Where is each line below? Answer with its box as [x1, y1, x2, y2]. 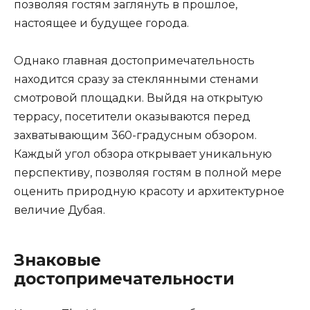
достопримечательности [14, 268, 235, 289]
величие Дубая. [14, 203, 105, 217]
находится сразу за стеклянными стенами [14, 72, 259, 86]
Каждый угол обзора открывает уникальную [14, 147, 272, 161]
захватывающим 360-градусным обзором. [14, 128, 257, 142]
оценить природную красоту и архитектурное [14, 184, 284, 198]
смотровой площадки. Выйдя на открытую [14, 91, 263, 104]
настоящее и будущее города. [14, 16, 189, 30]
